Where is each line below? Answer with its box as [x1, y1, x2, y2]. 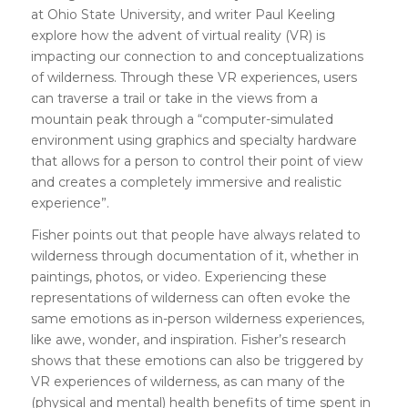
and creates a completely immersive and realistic [30, 173, 342, 190]
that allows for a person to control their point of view [30, 152, 362, 169]
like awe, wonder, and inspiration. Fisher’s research [30, 331, 346, 348]
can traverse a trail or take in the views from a [30, 89, 318, 107]
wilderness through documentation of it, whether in [30, 247, 359, 264]
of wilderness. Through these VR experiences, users [30, 68, 357, 86]
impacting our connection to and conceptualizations [30, 47, 363, 65]
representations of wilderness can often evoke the [30, 289, 351, 306]
